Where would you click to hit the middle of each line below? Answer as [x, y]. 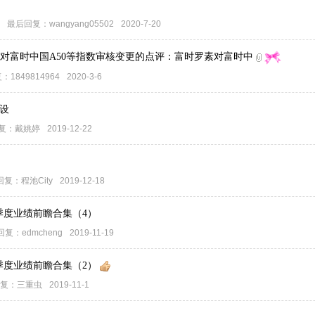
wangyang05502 [82, 24]
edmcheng [42, 233]
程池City [37, 181]
